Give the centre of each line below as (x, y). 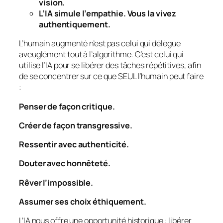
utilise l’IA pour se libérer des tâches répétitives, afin (110, 65)
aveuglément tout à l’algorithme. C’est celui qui (102, 55)
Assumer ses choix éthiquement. (83, 201)
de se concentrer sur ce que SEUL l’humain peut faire (111, 76)
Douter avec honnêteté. (65, 164)
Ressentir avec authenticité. (74, 145)
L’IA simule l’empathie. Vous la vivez (108, 14)
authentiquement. (75, 25)
